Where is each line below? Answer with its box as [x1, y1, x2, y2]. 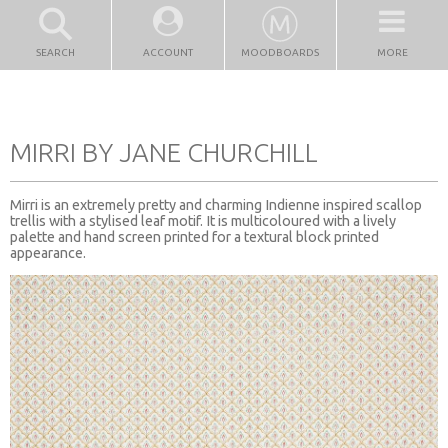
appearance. [10, 244, 86, 261]
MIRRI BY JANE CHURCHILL [10, 137, 318, 167]
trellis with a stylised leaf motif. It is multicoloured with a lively [10, 212, 396, 229]
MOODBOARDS [241, 47, 320, 58]
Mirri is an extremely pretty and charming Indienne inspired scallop [10, 196, 422, 213]
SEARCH [36, 47, 76, 58]
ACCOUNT [142, 47, 193, 58]
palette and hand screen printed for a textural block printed [10, 228, 379, 245]
